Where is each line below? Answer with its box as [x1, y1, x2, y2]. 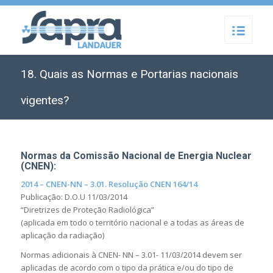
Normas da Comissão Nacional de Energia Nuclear [20, 150, 252, 161]
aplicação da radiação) [20, 230, 104, 241]
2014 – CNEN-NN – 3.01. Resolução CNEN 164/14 [20, 179, 197, 190]
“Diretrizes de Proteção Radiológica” [20, 204, 154, 216]
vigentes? [20, 93, 69, 107]
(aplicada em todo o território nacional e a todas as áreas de [20, 217, 244, 229]
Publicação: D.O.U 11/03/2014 [20, 191, 127, 203]
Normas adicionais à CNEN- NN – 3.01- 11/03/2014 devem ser [20, 249, 242, 261]
